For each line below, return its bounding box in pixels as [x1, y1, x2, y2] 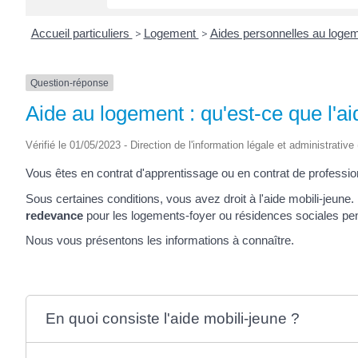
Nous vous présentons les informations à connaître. [26, 233, 294, 247]
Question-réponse [30, 77, 109, 89]
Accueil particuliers [30, 26, 133, 40]
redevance [26, 208, 83, 222]
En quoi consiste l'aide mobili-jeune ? [45, 310, 300, 327]
